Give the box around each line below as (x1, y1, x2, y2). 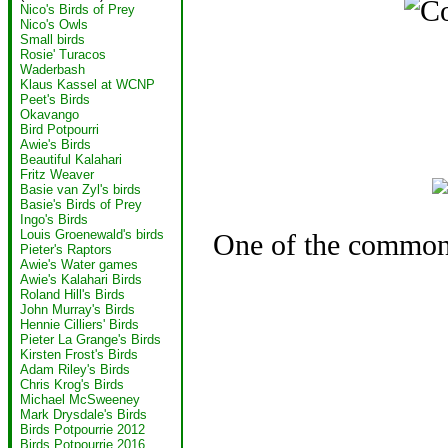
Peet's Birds (20, 92, 90, 107)
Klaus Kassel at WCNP (20, 77, 155, 92)
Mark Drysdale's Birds (20, 407, 147, 422)
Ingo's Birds (20, 212, 88, 227)
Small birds (20, 32, 85, 47)
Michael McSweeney (20, 392, 140, 407)
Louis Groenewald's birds (20, 227, 164, 242)
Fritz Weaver (20, 167, 94, 182)
